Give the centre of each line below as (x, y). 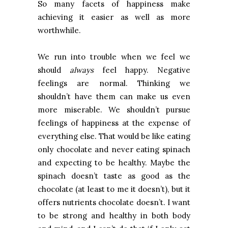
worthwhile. (59, 31)
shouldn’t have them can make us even (114, 97)
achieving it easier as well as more (114, 17)
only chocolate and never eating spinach (114, 150)
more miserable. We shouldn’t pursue (114, 110)
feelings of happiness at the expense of (114, 123)
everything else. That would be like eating (114, 136)
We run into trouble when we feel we (114, 57)
